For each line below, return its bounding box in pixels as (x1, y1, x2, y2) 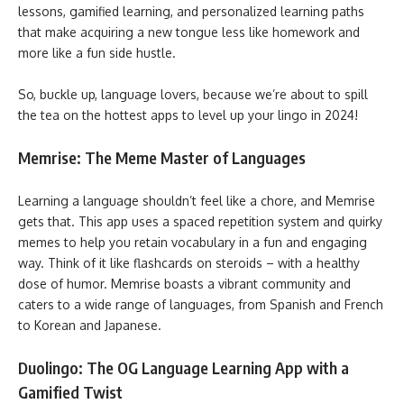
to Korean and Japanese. (18, 317, 165, 333)
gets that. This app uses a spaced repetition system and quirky (18, 213, 382, 229)
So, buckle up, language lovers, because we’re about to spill (18, 86, 368, 102)
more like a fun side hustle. (18, 45, 176, 60)
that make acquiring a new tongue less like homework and (18, 24, 360, 40)
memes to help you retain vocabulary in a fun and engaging (18, 234, 367, 250)
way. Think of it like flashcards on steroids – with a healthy (18, 254, 360, 271)
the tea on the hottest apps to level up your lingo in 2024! (18, 106, 358, 123)
